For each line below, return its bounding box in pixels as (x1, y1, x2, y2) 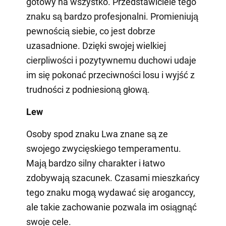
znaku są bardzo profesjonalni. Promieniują (26, 11, 198, 22)
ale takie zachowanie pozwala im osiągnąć (26, 202, 197, 213)
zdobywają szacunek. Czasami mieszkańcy (26, 173, 200, 184)
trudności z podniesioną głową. (26, 84, 150, 95)
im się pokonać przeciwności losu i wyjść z (26, 70, 195, 81)
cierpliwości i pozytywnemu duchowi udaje (26, 55, 196, 66)
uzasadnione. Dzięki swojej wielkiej (26, 40, 166, 51)
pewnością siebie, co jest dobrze (26, 26, 155, 37)
